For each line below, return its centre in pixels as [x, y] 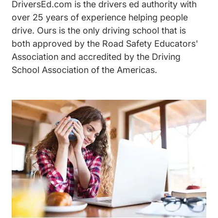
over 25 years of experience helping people [100, 17]
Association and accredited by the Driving [96, 57]
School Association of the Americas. [84, 70]
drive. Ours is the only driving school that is [99, 30]
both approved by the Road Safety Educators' [105, 44]
